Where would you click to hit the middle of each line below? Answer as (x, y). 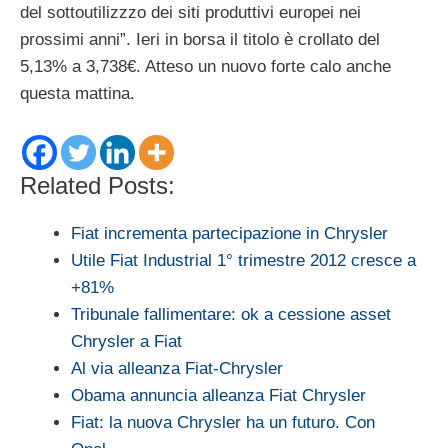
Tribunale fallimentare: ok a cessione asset (231, 314)
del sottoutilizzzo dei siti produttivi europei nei (190, 13)
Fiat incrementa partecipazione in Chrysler (229, 233)
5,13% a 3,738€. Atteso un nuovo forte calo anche (205, 67)
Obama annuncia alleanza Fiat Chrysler (218, 395)
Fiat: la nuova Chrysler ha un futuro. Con (223, 422)
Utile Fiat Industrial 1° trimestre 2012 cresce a (243, 260)
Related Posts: (97, 185)
